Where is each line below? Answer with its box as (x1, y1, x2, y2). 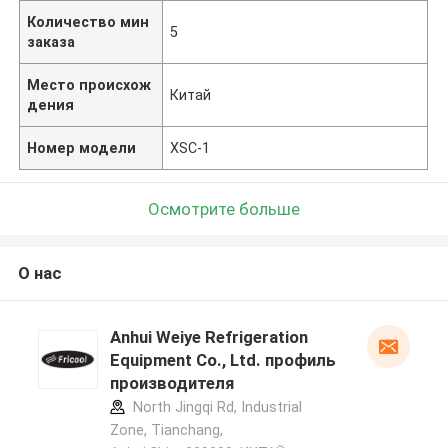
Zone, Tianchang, (109, 422, 223, 439)
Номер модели (27, 139, 137, 156)
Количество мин (27, 13, 150, 30)
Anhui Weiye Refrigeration (109, 327, 308, 348)
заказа (27, 33, 76, 50)
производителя (109, 373, 234, 394)
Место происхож (27, 76, 152, 93)
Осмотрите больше (148, 198, 300, 219)
